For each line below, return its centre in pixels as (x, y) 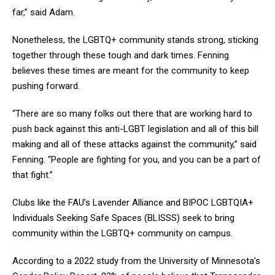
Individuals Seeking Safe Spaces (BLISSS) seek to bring (123, 218)
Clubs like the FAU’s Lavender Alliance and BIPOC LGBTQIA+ (133, 203)
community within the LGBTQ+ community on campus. (122, 234)
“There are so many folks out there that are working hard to (132, 114)
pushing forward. (46, 86)
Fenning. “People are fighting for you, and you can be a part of (137, 160)
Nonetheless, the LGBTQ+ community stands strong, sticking (135, 40)
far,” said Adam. (44, 13)
